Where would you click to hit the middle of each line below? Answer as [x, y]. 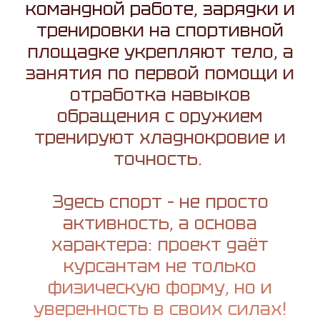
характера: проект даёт [160, 245]
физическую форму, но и [160, 287]
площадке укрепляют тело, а [160, 52]
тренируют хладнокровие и [160, 137]
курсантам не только [160, 266]
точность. [160, 159]
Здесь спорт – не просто [160, 202]
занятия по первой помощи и [160, 73]
